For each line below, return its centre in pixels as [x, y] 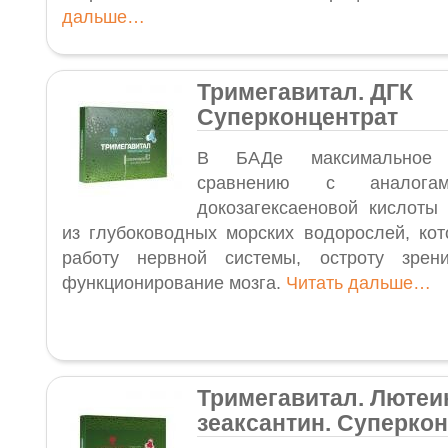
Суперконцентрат [297, 117]
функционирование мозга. [174, 283]
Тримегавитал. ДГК [305, 92]
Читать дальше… [358, 283]
